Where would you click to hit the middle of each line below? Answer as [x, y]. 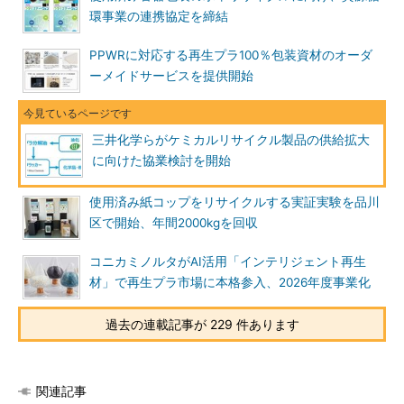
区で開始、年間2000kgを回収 [174, 223]
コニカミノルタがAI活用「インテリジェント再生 [228, 262]
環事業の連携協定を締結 [159, 16]
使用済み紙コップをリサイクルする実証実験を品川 [234, 202]
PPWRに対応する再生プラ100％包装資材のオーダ [231, 55]
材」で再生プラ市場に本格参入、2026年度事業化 [230, 282]
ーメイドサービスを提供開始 [171, 76]
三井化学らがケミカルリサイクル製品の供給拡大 [231, 140]
